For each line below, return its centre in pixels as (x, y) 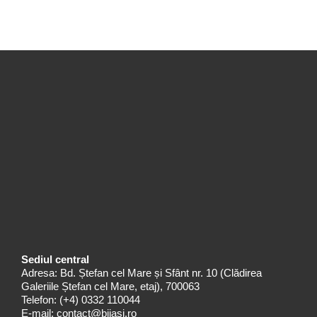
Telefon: (39, 299)
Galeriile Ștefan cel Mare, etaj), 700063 (110, 286)
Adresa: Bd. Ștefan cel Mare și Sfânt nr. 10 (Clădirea (142, 272)
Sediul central (55, 259)
